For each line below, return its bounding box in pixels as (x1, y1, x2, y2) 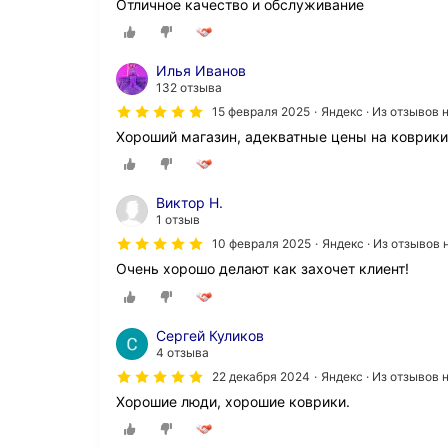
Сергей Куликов (156, 326, 264, 344)
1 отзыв (156, 212, 200, 228)
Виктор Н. (156, 194, 223, 212)
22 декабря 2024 (212, 368, 310, 384)
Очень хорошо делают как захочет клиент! (116, 260, 409, 278)
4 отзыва (156, 344, 209, 360)
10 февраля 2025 (212, 236, 311, 252)
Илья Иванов (156, 62, 246, 80)
